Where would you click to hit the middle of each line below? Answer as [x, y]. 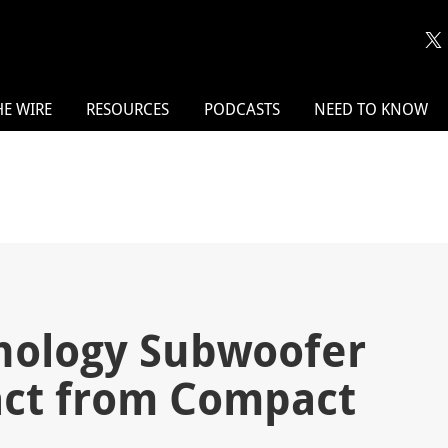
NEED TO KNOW [371, 109]
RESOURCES [128, 109]
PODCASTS [241, 109]
